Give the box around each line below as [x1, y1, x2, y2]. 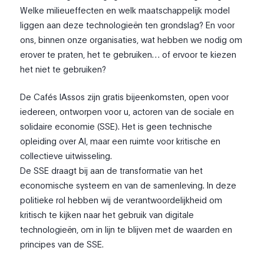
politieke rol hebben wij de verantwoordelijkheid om [20, 193, 223, 206]
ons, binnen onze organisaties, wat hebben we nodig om [20, 33, 243, 45]
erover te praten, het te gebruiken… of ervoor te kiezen [20, 48, 237, 60]
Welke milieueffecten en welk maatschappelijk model [20, 4, 230, 16]
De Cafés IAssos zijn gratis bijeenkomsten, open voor [20, 90, 229, 103]
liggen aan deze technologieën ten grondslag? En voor [20, 18, 235, 31]
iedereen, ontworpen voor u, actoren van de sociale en [20, 105, 235, 117]
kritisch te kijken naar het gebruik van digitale [20, 208, 194, 220]
